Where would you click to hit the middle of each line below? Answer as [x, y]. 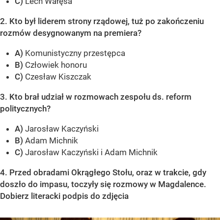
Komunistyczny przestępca [74, 53]
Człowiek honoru [55, 65]
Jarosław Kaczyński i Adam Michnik [91, 152]
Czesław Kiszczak [57, 77]
